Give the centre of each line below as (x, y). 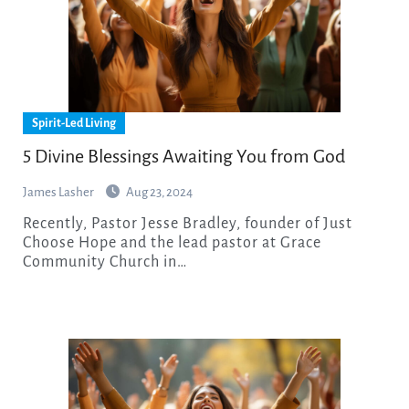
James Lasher (59, 192)
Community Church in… (105, 262)
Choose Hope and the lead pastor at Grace (172, 242)
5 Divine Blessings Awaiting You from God (184, 156)
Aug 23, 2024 (159, 192)
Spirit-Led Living (73, 123)
